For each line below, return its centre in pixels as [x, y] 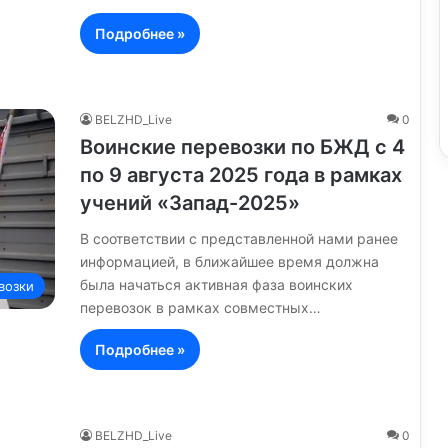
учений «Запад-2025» [190, 202]
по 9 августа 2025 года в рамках [241, 174]
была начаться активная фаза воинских [216, 284]
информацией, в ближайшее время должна [229, 261]
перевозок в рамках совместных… [200, 307]
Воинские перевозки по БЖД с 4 [242, 146]
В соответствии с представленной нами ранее [239, 238]
